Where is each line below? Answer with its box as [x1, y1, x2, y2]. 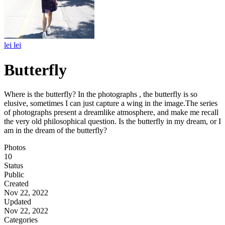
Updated [4, 197, 31, 206]
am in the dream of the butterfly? [4, 126, 107, 135]
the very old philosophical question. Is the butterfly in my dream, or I [4, 117, 221, 126]
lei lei [4, 41, 21, 50]
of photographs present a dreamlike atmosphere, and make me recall [4, 108, 218, 117]
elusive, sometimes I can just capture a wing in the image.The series [4, 99, 217, 108]
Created [4, 179, 29, 188]
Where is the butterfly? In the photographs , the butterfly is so [4, 90, 197, 99]
